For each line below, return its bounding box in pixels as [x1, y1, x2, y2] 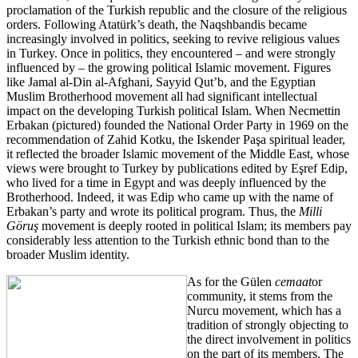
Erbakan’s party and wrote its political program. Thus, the [6, 204, 299, 218]
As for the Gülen [187, 274, 275, 288]
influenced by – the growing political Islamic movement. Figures [6, 60, 331, 74]
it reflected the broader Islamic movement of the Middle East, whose [6, 146, 349, 161]
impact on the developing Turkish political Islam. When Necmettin [6, 103, 340, 117]
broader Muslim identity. [6, 247, 129, 261]
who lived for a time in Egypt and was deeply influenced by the [6, 175, 326, 189]
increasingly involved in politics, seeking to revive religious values [6, 31, 340, 46]
